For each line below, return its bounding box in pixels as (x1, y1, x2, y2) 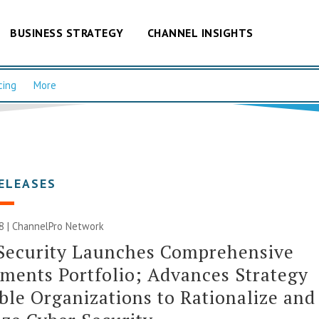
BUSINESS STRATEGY (10, 25, 124, 40)
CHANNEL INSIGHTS (147, 25, 253, 40)
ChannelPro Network (12, 219, 105, 233)
